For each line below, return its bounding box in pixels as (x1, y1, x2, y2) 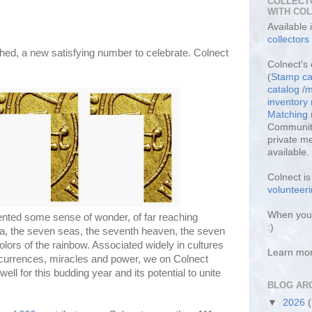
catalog (267, 84, 299, 95)
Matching (267, 109, 308, 120)
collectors (267, 34, 309, 45)
